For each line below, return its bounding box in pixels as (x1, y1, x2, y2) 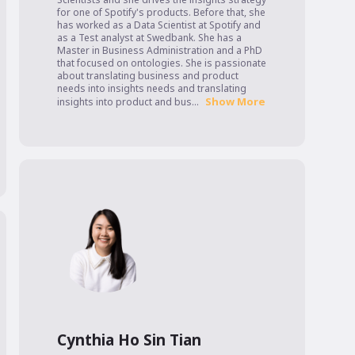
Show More (205, 94, 265, 109)
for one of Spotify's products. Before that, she (57, 6, 265, 20)
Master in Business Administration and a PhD (57, 44, 262, 58)
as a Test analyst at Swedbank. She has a (57, 31, 242, 45)
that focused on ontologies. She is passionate (57, 56, 266, 71)
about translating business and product (57, 69, 239, 83)
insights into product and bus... (57, 95, 199, 109)
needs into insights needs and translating (57, 82, 246, 96)
